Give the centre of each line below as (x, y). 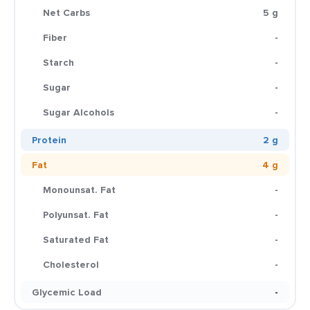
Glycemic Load (67, 292)
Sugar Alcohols (79, 112)
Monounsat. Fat (79, 190)
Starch (58, 62)
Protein (49, 140)
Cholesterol (71, 264)
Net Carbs (66, 12)
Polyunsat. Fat (76, 215)
